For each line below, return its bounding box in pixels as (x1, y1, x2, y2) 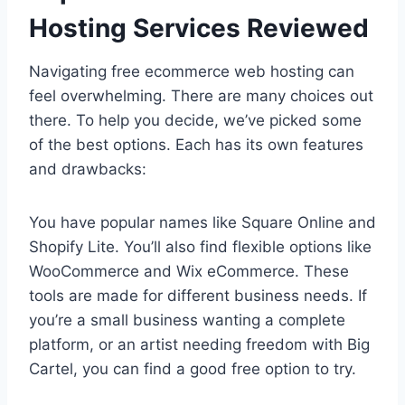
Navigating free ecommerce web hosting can (29, 62, 354, 81)
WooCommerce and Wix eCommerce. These (29, 262, 349, 281)
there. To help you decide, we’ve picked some (29, 111, 362, 130)
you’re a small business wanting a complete (29, 311, 345, 330)
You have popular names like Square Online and (29, 213, 376, 232)
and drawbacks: (29, 160, 146, 179)
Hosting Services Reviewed (29, 13, 369, 44)
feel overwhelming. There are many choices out (29, 87, 373, 106)
